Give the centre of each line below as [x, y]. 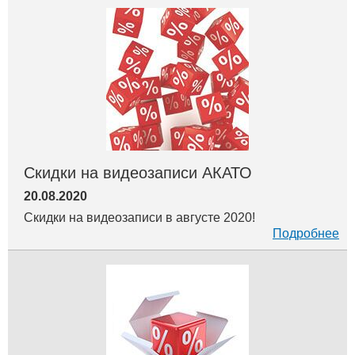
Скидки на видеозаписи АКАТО [138, 172]
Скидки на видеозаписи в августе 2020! [139, 217]
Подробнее [306, 233]
